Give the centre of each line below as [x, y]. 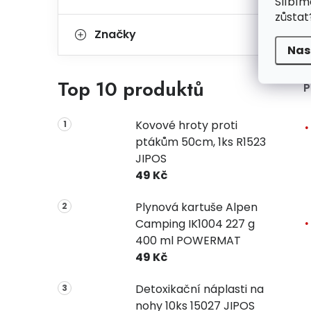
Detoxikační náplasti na [199, 289]
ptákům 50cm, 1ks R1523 [200, 142]
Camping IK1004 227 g [195, 224]
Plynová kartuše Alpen [196, 207]
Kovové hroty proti [186, 125]
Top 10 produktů [131, 89]
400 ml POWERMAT [188, 241]
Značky [115, 34]
